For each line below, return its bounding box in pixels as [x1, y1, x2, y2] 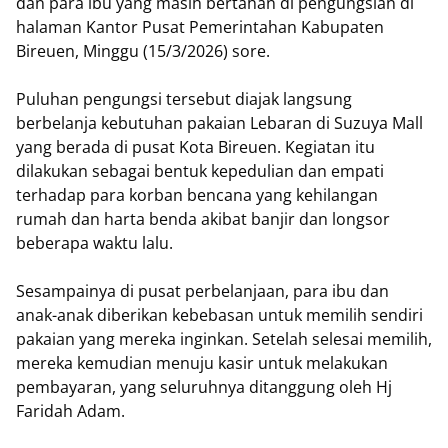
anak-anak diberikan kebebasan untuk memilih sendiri [16, 303, 423, 326]
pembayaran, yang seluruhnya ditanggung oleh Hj [16, 375, 392, 398]
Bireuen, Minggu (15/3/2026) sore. [16, 39, 270, 62]
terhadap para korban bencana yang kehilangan [16, 183, 378, 206]
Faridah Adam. [16, 399, 125, 422]
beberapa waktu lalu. [16, 231, 173, 254]
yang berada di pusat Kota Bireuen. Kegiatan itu [16, 135, 375, 158]
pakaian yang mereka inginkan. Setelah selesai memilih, [16, 327, 432, 350]
